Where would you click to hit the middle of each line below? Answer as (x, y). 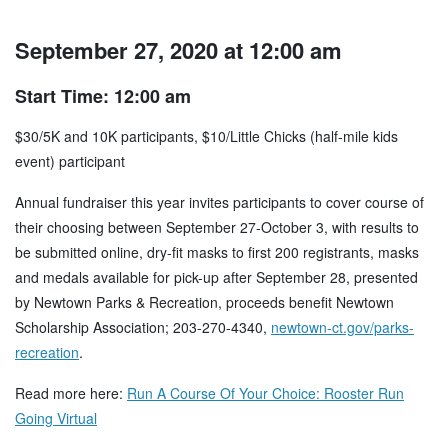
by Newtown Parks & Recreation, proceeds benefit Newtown (204, 302)
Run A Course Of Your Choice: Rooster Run (265, 393)
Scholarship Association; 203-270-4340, (143, 327)
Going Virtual (56, 418)
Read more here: (71, 393)
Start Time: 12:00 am (103, 96)
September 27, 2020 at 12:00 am (178, 50)
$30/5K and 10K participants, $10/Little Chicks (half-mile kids (206, 136)
